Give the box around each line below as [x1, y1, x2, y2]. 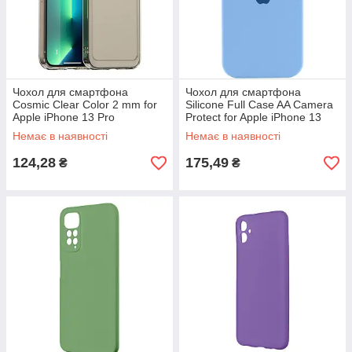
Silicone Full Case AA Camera [185, 98, 333, 111]
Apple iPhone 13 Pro [13, 111, 115, 123]
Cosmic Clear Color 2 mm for [13, 98, 157, 111]
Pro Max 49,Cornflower [185, 123, 300, 136]
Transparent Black [13, 123, 103, 136]
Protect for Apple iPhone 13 [185, 111, 321, 123]
